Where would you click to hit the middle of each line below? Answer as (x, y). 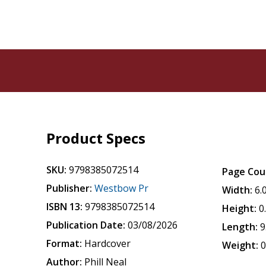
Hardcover (108, 243)
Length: (240, 227)
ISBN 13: (65, 207)
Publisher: (69, 188)
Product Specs (96, 138)
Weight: (240, 245)
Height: (240, 208)
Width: (237, 190)
